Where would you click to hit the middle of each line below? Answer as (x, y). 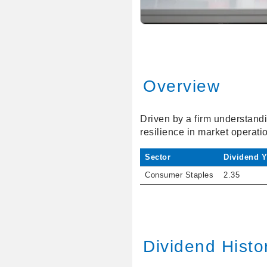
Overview (182, 86)
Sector (158, 157)
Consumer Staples (179, 175)
